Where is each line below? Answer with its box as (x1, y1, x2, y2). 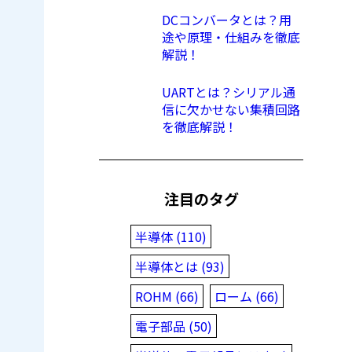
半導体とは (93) (135, 256, 225, 276)
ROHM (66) (135, 286, 199, 306)
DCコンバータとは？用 (162, 10, 291, 30)
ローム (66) (214, 286, 279, 306)
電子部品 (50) (135, 316, 212, 335)
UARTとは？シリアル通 (162, 82, 295, 102)
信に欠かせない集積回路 (162, 100, 300, 119)
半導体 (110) (135, 226, 207, 246)
